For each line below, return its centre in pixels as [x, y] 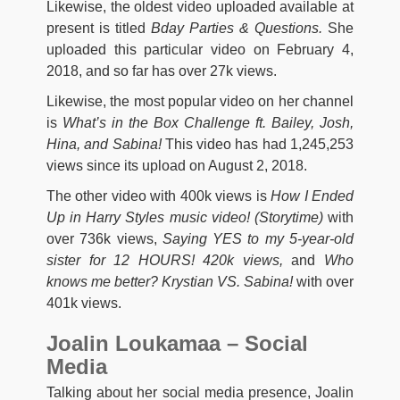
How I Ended [312, 196]
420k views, [247, 261]
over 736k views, [104, 239]
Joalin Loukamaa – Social [177, 344]
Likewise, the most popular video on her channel [200, 102]
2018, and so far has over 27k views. [162, 71]
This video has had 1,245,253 [259, 145]
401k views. [84, 304]
